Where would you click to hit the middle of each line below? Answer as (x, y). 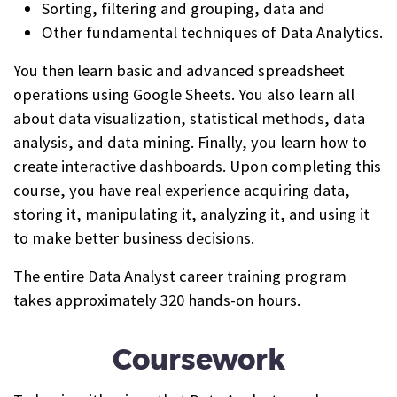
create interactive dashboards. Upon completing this (197, 166)
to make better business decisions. (134, 237)
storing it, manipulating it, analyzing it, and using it (191, 214)
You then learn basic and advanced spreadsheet (179, 70)
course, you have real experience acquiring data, (182, 190)
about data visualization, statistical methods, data (189, 118)
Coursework (198, 360)
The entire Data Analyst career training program (180, 276)
